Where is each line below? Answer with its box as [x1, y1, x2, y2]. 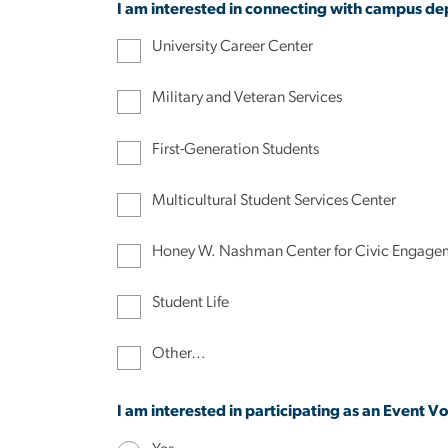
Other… [152, 345, 207, 362]
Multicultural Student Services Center [152, 191, 397, 208]
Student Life [152, 294, 230, 311]
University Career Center [152, 38, 314, 55]
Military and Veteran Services [152, 89, 343, 106]
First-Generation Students [152, 140, 320, 157]
